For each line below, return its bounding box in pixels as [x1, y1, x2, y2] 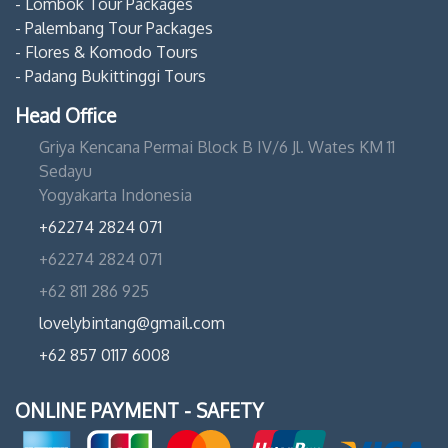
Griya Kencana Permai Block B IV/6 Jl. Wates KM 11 [39, 137, 395, 158]
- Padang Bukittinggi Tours [15, 66, 206, 87]
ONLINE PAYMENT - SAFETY [15, 398, 264, 424]
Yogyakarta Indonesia [39, 185, 192, 206]
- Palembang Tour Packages [15, 18, 213, 39]
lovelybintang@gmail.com [39, 313, 225, 334]
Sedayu [39, 161, 92, 182]
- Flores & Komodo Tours [15, 42, 198, 63]
